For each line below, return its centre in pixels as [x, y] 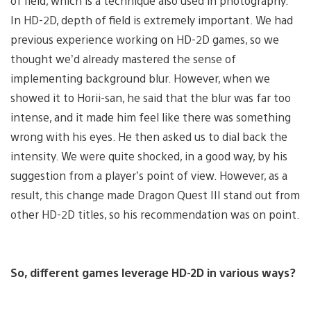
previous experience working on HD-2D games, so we [145, 39]
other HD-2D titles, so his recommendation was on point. [155, 214]
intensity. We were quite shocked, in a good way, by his [149, 155]
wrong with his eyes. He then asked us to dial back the [149, 136]
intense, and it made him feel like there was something [151, 117]
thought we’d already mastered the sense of [123, 58]
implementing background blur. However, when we [140, 78]
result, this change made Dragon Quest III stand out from [155, 194]
